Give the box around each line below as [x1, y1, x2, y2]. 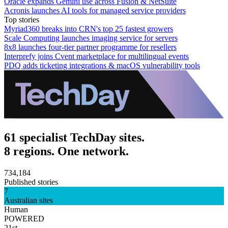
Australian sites [4, 195, 53, 205]
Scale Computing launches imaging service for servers [4, 33, 178, 42]
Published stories [4, 177, 58, 186]
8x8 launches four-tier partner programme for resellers [4, 42, 177, 51]
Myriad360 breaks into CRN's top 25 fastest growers [4, 24, 173, 33]
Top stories [4, 15, 39, 24]
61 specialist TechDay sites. [4, 130, 145, 144]
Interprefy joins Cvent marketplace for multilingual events [4, 51, 189, 61]
